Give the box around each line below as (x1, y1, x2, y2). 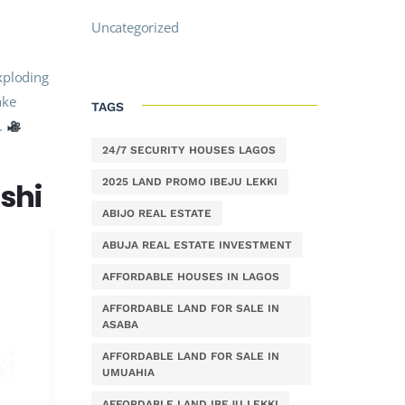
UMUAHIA (102, 366, 155, 379)
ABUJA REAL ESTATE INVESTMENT (102, 239, 292, 251)
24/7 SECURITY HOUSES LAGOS (102, 144, 276, 156)
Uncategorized (91, 18, 179, 36)
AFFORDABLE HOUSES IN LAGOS (102, 270, 279, 283)
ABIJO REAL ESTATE (102, 207, 212, 220)
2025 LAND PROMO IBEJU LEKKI (102, 175, 278, 188)
